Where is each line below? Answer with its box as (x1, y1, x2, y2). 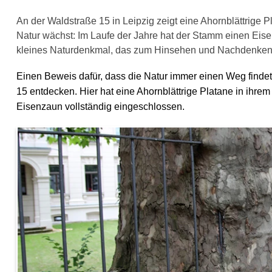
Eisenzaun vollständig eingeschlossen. (16, 101, 185, 112)
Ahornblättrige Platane (137, 86, 234, 97)
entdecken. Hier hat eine (27, 86, 137, 97)
